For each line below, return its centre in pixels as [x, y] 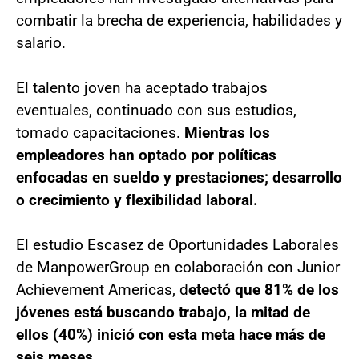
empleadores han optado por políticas [146, 155]
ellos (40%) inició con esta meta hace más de [171, 334]
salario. [41, 42]
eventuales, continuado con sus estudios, [156, 110]
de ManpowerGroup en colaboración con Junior [178, 267]
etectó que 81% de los [264, 289]
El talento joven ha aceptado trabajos [142, 87]
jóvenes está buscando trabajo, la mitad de [163, 312]
